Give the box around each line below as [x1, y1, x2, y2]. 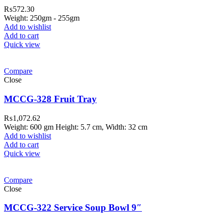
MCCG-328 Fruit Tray [4, 93, 97, 104]
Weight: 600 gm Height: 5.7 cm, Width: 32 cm [4, 122, 147, 131]
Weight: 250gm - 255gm [4, 14, 80, 23]
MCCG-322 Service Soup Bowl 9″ [4, 202, 142, 213]
